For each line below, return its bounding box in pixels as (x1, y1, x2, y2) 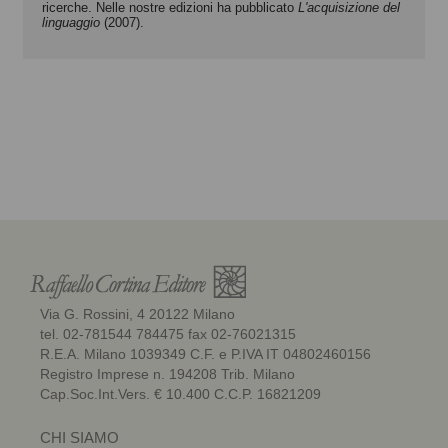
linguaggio (42, 14, 100, 30)
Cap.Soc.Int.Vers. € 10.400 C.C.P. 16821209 (40, 385, 321, 402)
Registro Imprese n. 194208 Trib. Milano (40, 365, 295, 382)
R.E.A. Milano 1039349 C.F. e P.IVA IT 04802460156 (40, 345, 371, 362)
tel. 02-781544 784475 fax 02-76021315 (40, 325, 296, 342)
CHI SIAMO (40, 428, 119, 446)
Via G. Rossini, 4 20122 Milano (40, 305, 235, 322)
